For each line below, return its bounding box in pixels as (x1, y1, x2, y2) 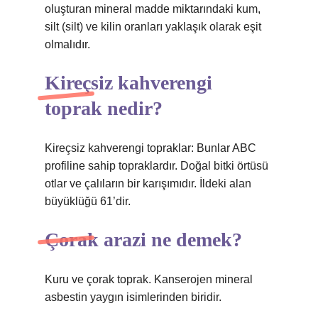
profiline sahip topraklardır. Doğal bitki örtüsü (45, 160, 268, 172)
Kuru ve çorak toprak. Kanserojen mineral (45, 273, 253, 285)
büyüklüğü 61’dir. (45, 195, 131, 207)
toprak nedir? (45, 97, 163, 119)
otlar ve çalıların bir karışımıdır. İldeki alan (45, 177, 251, 190)
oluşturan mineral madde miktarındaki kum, (45, 3, 261, 15)
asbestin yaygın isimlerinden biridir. (45, 291, 221, 303)
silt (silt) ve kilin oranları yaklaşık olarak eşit (45, 21, 261, 33)
